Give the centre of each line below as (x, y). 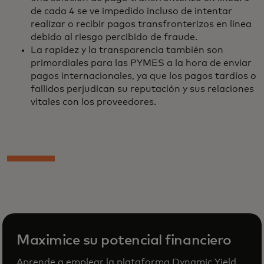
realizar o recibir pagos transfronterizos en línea (141, 24)
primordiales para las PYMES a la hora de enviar (141, 63)
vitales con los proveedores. (95, 102)
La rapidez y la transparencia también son (127, 50)
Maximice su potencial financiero (124, 240)
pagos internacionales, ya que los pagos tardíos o (143, 76)
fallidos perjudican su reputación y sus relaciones (142, 89)
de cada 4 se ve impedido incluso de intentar (131, 11)
